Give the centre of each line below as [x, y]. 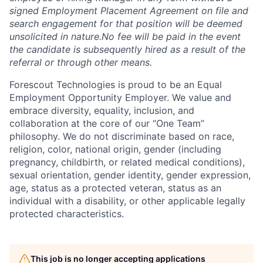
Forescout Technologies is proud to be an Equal [116, 84]
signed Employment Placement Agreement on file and [129, 10]
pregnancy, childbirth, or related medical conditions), [127, 162]
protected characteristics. [67, 213]
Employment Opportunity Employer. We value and [120, 97]
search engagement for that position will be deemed [126, 23]
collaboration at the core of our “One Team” [107, 123]
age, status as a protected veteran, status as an [115, 188]
